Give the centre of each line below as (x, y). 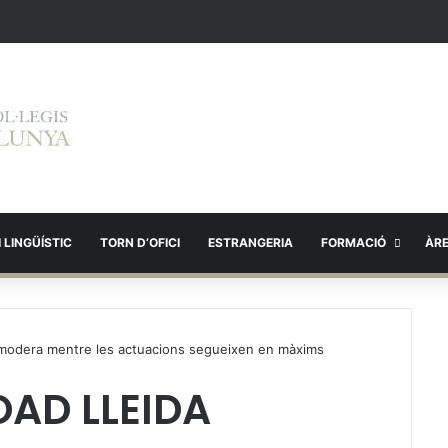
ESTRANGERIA (250, 242)
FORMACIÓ (353, 242)
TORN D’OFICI (140, 242)
